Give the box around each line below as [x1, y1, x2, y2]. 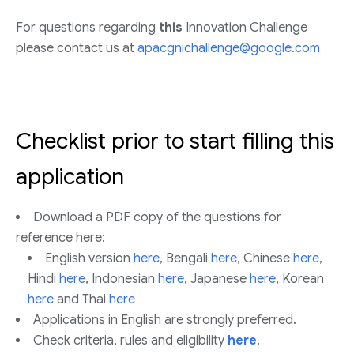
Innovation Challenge [183, 20, 307, 36]
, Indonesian [85, 271, 158, 287]
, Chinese [237, 250, 293, 266]
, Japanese [184, 271, 250, 287]
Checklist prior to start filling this [16, 127, 334, 155]
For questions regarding [16, 20, 159, 36]
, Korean [276, 271, 324, 287]
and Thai [54, 292, 109, 307]
